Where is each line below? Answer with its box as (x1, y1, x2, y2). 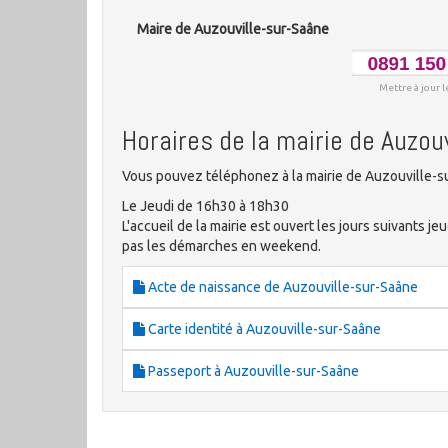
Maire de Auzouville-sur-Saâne (137, 21, 329, 37)
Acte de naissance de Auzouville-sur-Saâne (145, 279, 418, 296)
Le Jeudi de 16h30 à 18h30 (122, 198, 289, 215)
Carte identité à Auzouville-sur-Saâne (145, 321, 381, 338)
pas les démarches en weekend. (122, 238, 321, 255)
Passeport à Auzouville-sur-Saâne (145, 363, 359, 380)
